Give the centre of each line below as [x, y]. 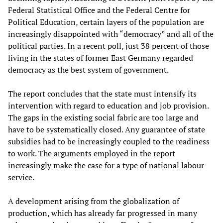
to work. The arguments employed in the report [92, 154]
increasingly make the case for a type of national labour [106, 166]
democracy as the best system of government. [88, 70]
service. [21, 177]
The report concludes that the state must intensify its [102, 94]
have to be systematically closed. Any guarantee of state [107, 130]
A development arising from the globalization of [94, 201]
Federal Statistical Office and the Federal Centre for [99, 10]
